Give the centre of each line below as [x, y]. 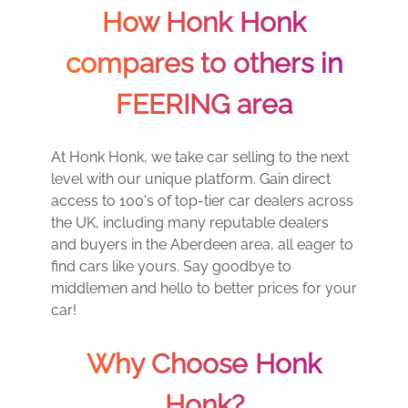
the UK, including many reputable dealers [190, 223]
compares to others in [204, 63]
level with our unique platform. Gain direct [191, 179]
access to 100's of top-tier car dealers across [202, 201]
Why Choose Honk [204, 364]
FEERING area [204, 104]
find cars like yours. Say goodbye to [171, 266]
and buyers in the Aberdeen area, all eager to [202, 245]
